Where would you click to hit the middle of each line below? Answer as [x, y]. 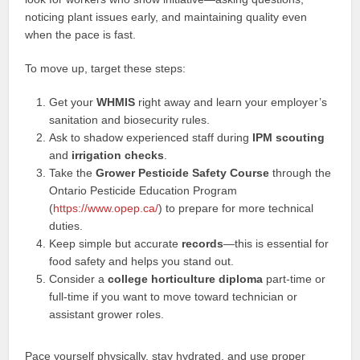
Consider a [79, 279]
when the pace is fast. [81, 35]
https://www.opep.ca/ [106, 208]
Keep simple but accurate [116, 243]
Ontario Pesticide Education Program [143, 190]
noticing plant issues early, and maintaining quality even [166, 17]
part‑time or [295, 279]
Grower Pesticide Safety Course [183, 173]
